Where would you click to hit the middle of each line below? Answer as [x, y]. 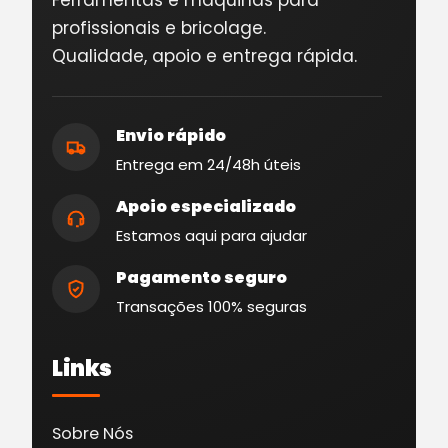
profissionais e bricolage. [159, 27]
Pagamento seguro [201, 277]
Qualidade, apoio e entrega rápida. [204, 55]
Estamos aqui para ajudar [211, 235]
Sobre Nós [92, 433]
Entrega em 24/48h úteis [208, 164]
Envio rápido [171, 135]
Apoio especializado [206, 206]
